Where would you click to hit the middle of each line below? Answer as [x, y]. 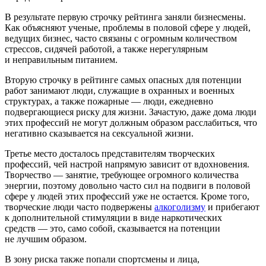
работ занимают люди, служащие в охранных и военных [120, 90]
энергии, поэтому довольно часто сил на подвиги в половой [128, 185]
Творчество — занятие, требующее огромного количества [122, 175]
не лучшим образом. [46, 239]
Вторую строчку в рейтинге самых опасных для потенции [123, 80]
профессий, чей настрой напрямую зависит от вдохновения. [127, 164]
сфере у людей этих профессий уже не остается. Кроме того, [127, 196]
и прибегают [232, 207]
